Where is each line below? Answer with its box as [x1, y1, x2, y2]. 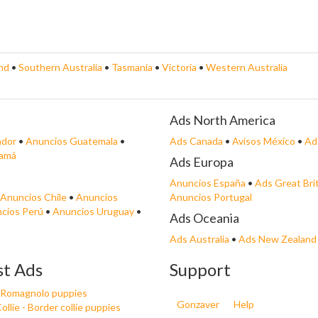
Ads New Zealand [238, 233, 317, 245]
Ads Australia [170, 233, 229, 245]
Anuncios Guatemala [26, 135, 118, 147]
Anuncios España [170, 177, 246, 189]
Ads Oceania [170, 210, 239, 226]
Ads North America [170, 112, 275, 128]
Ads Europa [170, 154, 234, 170]
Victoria [162, 61, 199, 73]
